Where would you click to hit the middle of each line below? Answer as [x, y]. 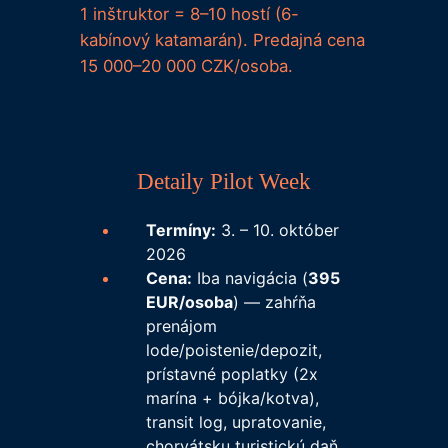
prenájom [181, 326]
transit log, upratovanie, [235, 422]
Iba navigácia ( [249, 278]
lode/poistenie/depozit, [233, 350]
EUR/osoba [189, 302]
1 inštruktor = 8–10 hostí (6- [189, 13]
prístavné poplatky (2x [231, 374]
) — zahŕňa [274, 302]
